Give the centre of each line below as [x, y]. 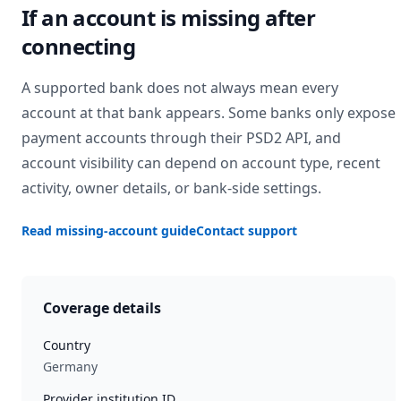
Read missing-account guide [109, 230]
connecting [79, 46]
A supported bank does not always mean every [180, 88]
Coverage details [102, 308]
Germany [70, 367]
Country [67, 345]
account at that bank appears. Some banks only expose [209, 113]
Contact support [247, 230]
